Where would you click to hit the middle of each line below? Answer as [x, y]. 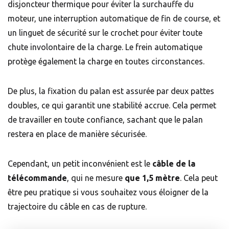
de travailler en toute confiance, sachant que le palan [105, 120]
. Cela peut [199, 178]
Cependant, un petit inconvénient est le [80, 164]
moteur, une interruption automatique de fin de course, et [114, 19]
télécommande [37, 178]
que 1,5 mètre [152, 178]
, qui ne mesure [96, 178]
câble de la [174, 164]
